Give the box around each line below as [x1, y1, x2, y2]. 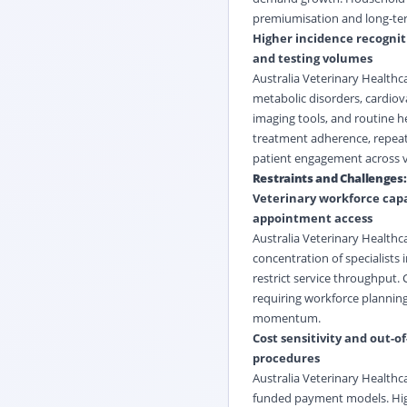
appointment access [252, 209, 372, 226]
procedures [252, 349, 320, 366]
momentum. [252, 309, 321, 326]
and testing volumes [252, 49, 372, 66]
